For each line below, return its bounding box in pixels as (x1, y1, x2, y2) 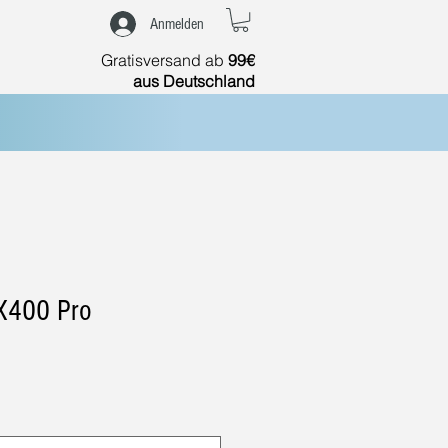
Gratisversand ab (101, 50, 228, 71)
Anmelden (150, 15, 204, 33)
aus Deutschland (133, 71, 255, 92)
